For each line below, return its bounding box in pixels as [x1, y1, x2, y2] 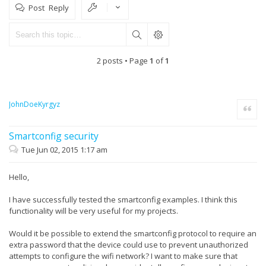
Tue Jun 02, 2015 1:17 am [21, 144, 107, 155]
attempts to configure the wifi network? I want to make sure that [9, 250, 237, 261]
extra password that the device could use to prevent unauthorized [9, 239, 248, 250]
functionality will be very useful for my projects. [9, 205, 178, 216]
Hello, [9, 171, 29, 182]
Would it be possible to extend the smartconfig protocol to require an [9, 227, 256, 239]
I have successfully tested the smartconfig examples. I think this [9, 194, 237, 205]
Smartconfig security [9, 129, 99, 142]
